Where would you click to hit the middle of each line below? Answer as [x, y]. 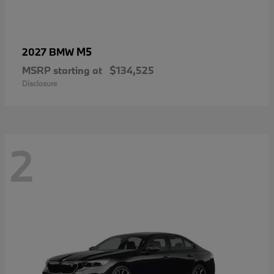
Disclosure [40, 83]
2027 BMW [49, 52]
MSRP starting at [62, 70]
